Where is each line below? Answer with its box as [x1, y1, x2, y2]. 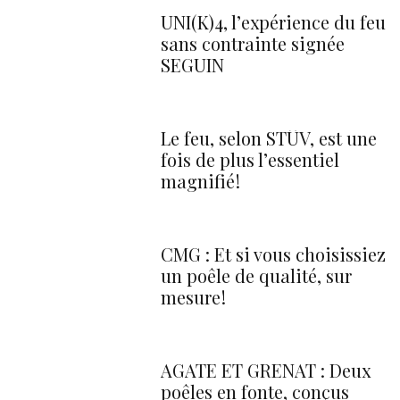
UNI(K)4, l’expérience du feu [161, 9, 386, 34]
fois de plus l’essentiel [161, 146, 339, 171]
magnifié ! [161, 168, 240, 193]
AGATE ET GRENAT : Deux [161, 357, 371, 382]
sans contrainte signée [161, 30, 345, 55]
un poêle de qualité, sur [161, 262, 352, 287]
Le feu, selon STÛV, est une [161, 125, 377, 150]
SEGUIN [161, 52, 224, 77]
